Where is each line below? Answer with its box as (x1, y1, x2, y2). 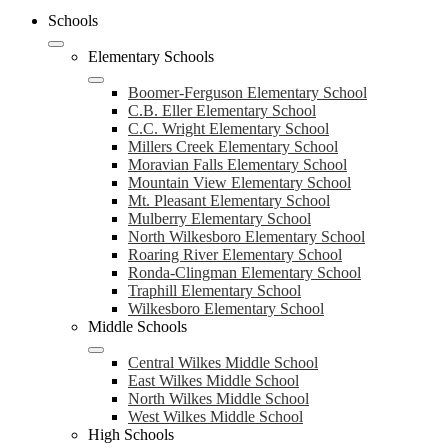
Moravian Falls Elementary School (128, 156, 347, 173)
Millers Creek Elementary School (128, 138, 338, 155)
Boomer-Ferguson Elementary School (128, 84, 367, 101)
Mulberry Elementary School (128, 210, 311, 227)
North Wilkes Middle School (128, 390, 309, 407)
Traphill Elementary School (128, 282, 301, 299)
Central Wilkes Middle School (128, 354, 318, 371)
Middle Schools (88, 318, 187, 335)
